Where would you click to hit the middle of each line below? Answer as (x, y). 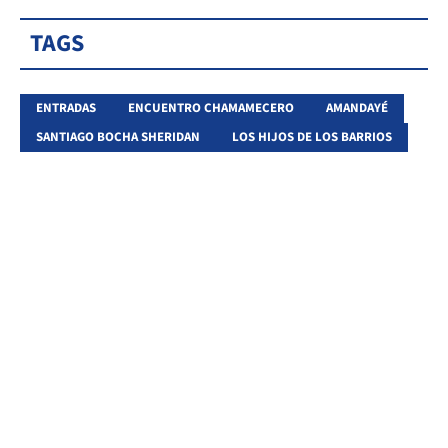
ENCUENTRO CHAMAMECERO (211, 107)
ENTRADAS (66, 107)
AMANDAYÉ (357, 107)
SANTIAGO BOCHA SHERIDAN (118, 136)
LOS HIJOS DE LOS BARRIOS (312, 136)
